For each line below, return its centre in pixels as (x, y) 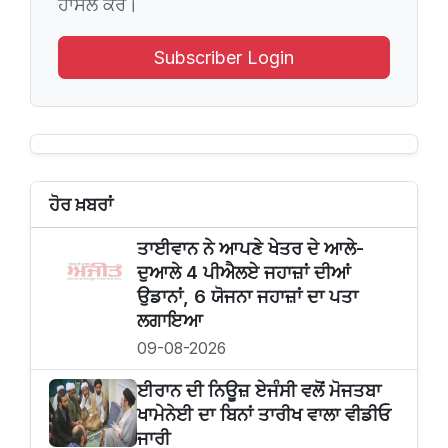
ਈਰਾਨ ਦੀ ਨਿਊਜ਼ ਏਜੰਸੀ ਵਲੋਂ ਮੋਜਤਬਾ (259, 391)
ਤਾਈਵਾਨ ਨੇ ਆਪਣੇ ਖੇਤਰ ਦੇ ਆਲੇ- (250, 248)
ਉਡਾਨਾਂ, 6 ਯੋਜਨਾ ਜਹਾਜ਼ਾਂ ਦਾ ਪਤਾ (247, 296)
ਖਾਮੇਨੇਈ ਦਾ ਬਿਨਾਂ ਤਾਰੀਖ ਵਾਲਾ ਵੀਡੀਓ (264, 415)
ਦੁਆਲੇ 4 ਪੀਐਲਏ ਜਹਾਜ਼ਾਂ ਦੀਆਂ (244, 272)
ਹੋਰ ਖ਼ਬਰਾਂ (81, 204)
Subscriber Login (224, 57)
